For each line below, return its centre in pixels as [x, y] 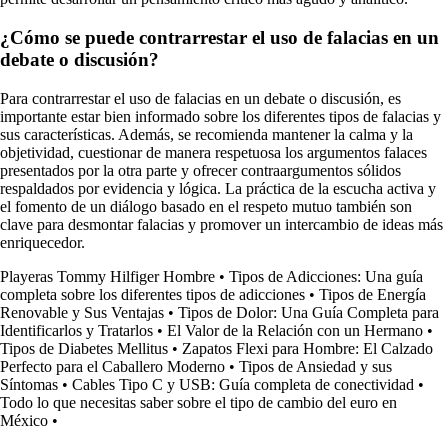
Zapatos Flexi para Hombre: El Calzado [307, 348]
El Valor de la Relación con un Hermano [295, 330]
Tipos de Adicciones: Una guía [326, 276]
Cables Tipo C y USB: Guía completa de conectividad [243, 384]
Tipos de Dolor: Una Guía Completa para [308, 312]
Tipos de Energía [372, 294]
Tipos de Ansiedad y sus [315, 366]
